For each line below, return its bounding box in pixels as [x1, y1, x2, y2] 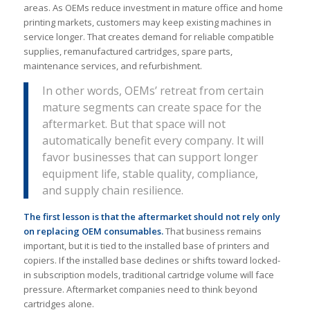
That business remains [165, 225, 262, 238]
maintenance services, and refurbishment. [23, 59, 202, 72]
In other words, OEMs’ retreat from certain [42, 83, 264, 99]
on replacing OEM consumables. [23, 225, 165, 238]
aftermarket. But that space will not [42, 116, 226, 132]
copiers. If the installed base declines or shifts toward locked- [23, 254, 280, 267]
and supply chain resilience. [42, 183, 183, 199]
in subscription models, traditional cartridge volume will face [23, 268, 274, 282]
